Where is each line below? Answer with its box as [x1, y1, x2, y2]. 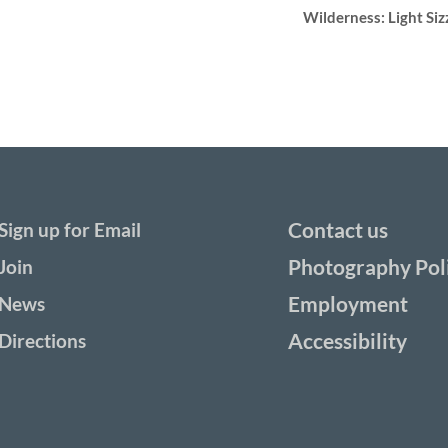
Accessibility [287, 328, 407, 354]
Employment [287, 291, 408, 317]
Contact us [287, 217, 388, 243]
